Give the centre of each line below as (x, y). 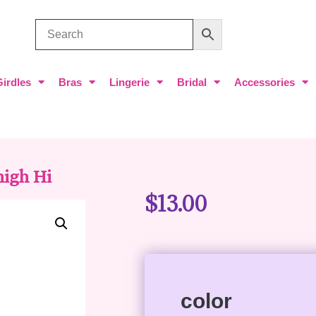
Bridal (192, 82)
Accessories (264, 82)
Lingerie (129, 82)
